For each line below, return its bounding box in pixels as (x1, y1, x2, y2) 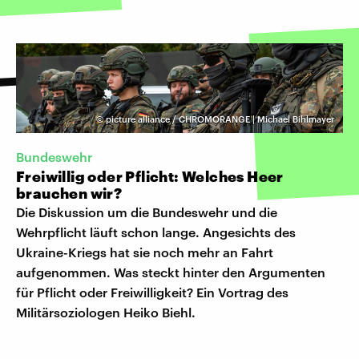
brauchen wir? (16, 184, 123, 202)
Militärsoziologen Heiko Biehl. (16, 304, 196, 320)
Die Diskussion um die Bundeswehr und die (16, 204, 277, 220)
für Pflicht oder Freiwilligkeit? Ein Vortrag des (16, 284, 288, 300)
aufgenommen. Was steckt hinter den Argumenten (16, 264, 325, 280)
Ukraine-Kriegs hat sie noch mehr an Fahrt (16, 244, 273, 260)
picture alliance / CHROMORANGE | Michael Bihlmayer (106, 113, 334, 124)
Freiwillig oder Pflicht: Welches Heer (16, 167, 284, 185)
